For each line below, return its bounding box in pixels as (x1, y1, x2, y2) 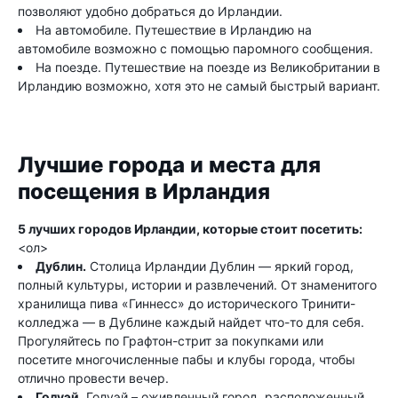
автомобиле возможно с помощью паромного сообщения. (18, 41, 373, 56)
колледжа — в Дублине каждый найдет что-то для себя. (18, 314, 364, 330)
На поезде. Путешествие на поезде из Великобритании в (36, 60, 380, 75)
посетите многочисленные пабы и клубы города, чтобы (18, 352, 355, 367)
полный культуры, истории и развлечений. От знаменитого (18, 277, 377, 292)
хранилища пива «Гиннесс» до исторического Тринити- (18, 296, 355, 311)
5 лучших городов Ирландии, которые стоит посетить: (18, 221, 362, 236)
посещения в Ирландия (18, 179, 270, 205)
